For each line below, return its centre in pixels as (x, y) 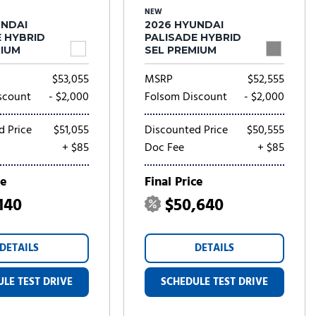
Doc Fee (164, 148)
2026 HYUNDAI (184, 25)
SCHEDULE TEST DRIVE (214, 282)
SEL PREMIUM (180, 50)
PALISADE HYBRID (193, 37)
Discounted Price (186, 130)
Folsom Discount (186, 97)
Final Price (174, 182)
